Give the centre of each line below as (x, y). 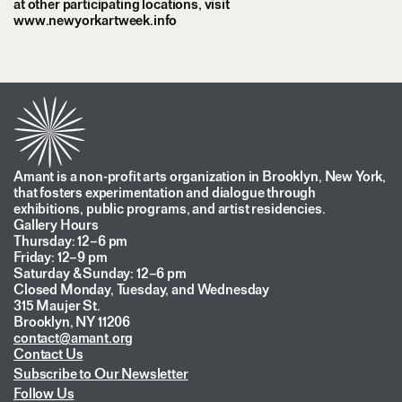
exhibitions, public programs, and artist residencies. (170, 208)
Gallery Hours (56, 224)
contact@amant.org (74, 337)
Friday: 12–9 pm (61, 257)
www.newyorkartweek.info (96, 20)
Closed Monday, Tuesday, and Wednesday (142, 289)
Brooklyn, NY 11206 (72, 321)
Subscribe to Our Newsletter (101, 373)
